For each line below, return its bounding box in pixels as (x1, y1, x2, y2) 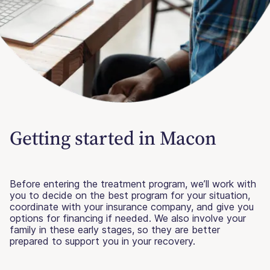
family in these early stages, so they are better (10, 224, 220, 236)
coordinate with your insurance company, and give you (10, 201, 254, 213)
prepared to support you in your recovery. (10, 235, 195, 248)
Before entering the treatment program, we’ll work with (10, 178, 256, 190)
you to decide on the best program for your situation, (10, 189, 250, 202)
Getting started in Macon (10, 125, 216, 152)
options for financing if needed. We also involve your (10, 212, 246, 225)
